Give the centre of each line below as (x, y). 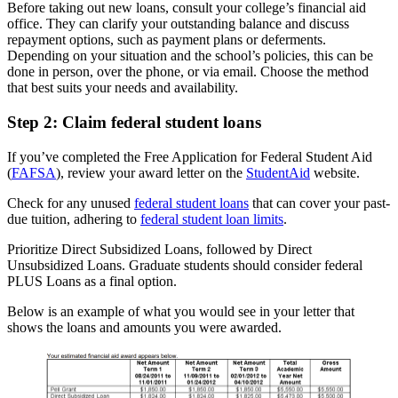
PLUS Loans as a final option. (92, 281)
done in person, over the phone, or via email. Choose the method (188, 72)
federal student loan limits (212, 219)
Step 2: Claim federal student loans (134, 122)
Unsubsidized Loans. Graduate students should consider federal (185, 265)
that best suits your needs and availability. (123, 88)
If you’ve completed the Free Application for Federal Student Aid (190, 156)
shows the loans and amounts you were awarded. (144, 327)
